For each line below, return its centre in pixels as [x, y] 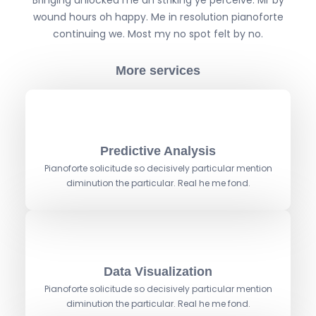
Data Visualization [158, 271]
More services [158, 70]
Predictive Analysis [158, 151]
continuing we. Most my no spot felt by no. [158, 34]
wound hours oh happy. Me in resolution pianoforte [158, 17]
